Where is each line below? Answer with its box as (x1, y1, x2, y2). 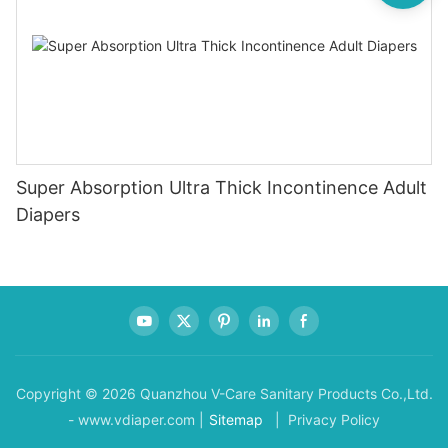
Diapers (16, 204, 80, 226)
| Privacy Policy (271, 411, 380, 429)
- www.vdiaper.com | (68, 411, 204, 429)
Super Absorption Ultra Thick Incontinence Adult (16, 177, 427, 199)
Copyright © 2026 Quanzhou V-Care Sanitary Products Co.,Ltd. (15, 385, 433, 403)
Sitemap (209, 411, 263, 429)
